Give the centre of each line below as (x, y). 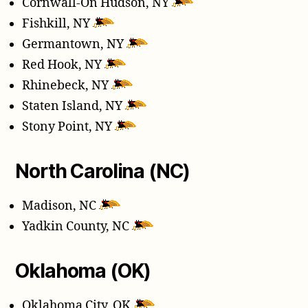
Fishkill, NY (58, 24)
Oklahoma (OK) (83, 271)
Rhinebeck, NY (67, 86)
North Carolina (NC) (103, 172)
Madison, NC (61, 206)
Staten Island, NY (74, 107)
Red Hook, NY (64, 65)
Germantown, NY (75, 45)
